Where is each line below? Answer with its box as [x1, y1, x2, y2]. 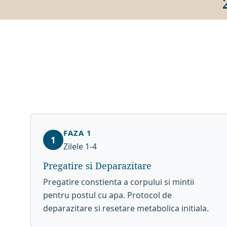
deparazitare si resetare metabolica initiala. [43, 203, 209, 214]
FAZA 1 [63, 128, 92, 138]
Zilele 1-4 [63, 141, 97, 152]
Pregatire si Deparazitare [43, 160, 152, 172]
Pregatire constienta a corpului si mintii [43, 176, 195, 187]
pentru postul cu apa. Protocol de [43, 190, 172, 201]
